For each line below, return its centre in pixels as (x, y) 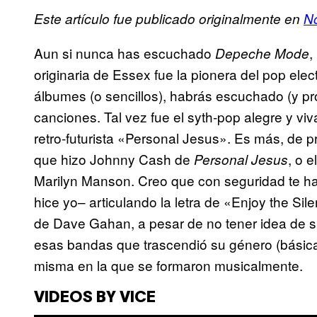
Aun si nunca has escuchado (125, 53)
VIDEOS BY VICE (95, 298)
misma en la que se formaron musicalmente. (168, 265)
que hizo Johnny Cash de (114, 159)
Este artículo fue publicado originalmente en (169, 19)
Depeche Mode (262, 53)
